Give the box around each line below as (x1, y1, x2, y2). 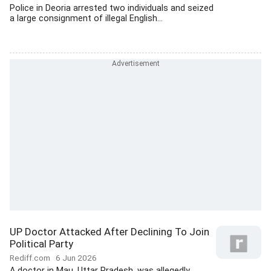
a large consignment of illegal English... (10, 13, 163, 24)
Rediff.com (10, 253, 56, 263)
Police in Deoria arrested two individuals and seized (10, 3, 214, 13)
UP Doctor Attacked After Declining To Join (10, 226, 209, 238)
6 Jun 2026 (56, 253, 97, 263)
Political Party (10, 238, 73, 250)
